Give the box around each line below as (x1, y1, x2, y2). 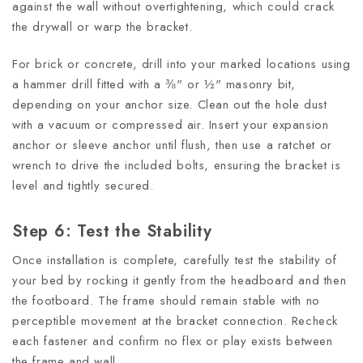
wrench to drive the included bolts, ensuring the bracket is (12, 156, 341, 174)
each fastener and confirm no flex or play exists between (12, 332, 333, 351)
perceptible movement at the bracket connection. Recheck (12, 312, 339, 331)
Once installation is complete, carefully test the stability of (12, 251, 337, 270)
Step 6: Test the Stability (12, 220, 212, 244)
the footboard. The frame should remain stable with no (12, 292, 320, 310)
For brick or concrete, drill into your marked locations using (12, 54, 351, 73)
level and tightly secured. (12, 176, 154, 194)
